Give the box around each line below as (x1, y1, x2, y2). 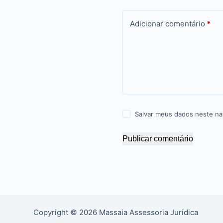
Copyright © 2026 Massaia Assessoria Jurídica (33, 208, 201, 218)
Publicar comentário (122, 134, 193, 143)
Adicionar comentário (130, 19, 205, 29)
